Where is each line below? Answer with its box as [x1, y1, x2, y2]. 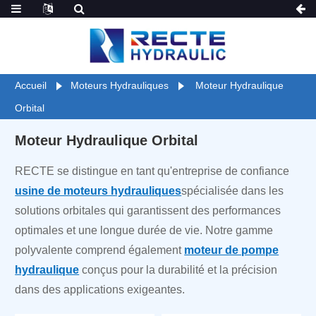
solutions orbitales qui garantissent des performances [15, 205, 281, 217]
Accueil [15, 80, 47, 91]
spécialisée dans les [181, 185, 284, 197]
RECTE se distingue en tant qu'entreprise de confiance [15, 165, 290, 177]
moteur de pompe [184, 244, 279, 256]
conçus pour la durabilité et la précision [79, 264, 278, 276]
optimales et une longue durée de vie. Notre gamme [15, 224, 274, 236]
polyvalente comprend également [15, 244, 185, 256]
